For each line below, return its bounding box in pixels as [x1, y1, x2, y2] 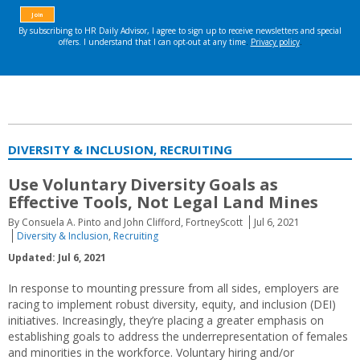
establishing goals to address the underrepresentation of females [8, 329, 348, 344]
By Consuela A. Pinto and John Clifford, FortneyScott [8, 215, 243, 229]
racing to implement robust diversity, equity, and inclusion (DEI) [8, 297, 336, 312]
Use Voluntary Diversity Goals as [8, 174, 278, 195]
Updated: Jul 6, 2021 [8, 251, 106, 264]
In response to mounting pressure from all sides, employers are [8, 280, 339, 296]
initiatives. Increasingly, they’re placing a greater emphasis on [8, 313, 324, 328]
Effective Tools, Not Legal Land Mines [8, 191, 318, 213]
